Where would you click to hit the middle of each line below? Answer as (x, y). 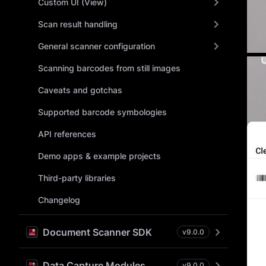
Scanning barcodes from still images (109, 68)
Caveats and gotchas (80, 90)
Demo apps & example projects (99, 156)
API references (67, 134)
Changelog (59, 200)
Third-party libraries (77, 178)
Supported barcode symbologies (102, 112)
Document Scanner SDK (97, 232)
